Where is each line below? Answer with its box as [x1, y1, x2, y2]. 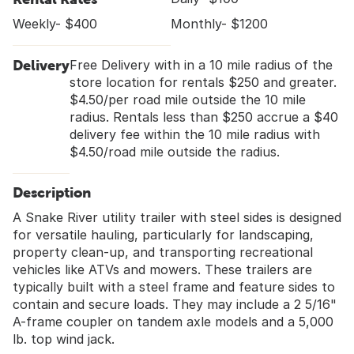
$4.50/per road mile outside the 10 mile [70, 91, 306, 107]
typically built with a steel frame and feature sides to [13, 279, 335, 296]
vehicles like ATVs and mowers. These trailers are [13, 262, 312, 278]
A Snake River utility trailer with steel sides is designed [13, 209, 341, 226]
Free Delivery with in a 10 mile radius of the [70, 56, 333, 73]
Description [13, 184, 91, 201]
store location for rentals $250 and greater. [70, 73, 337, 90]
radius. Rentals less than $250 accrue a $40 [70, 108, 338, 125]
